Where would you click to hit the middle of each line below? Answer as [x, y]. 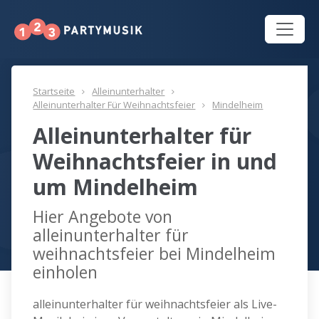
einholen [66, 272]
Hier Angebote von [103, 217]
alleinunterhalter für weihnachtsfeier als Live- [155, 304]
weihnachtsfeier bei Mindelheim [155, 254]
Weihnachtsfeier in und [155, 162]
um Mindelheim [116, 187]
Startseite [54, 91]
